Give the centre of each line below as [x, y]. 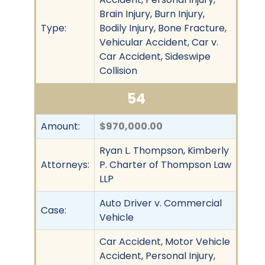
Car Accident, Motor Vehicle [165, 241]
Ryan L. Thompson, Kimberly [164, 150]
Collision [118, 70]
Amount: [60, 126]
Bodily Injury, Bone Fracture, [163, 28]
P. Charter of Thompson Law [165, 164]
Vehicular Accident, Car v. [159, 42]
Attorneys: [65, 164]
